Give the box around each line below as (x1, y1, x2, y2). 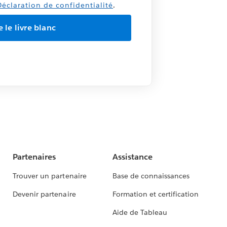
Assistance (112, 152, 153, 163)
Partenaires (13, 152, 56, 163)
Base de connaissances (112, 171, 190, 181)
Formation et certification (112, 190, 199, 199)
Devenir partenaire (13, 190, 76, 199)
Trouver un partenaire (13, 171, 87, 181)
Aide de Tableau (112, 208, 167, 217)
